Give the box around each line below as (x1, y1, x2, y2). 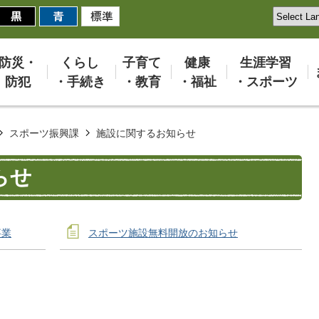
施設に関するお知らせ (96, 127, 196, 139)
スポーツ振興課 (9, 127, 79, 139)
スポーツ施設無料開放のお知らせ (88, 226, 238, 239)
